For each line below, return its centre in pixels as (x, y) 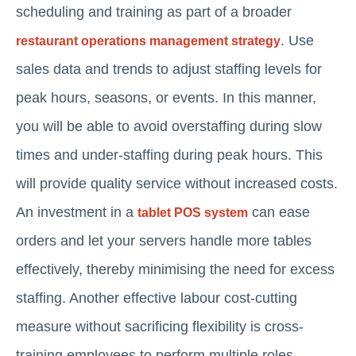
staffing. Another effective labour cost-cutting (157, 298)
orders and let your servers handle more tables (164, 240)
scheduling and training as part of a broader (154, 12)
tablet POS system (193, 212)
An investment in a (77, 212)
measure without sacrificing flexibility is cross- (160, 326)
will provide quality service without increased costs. (177, 183)
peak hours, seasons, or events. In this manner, (166, 97)
